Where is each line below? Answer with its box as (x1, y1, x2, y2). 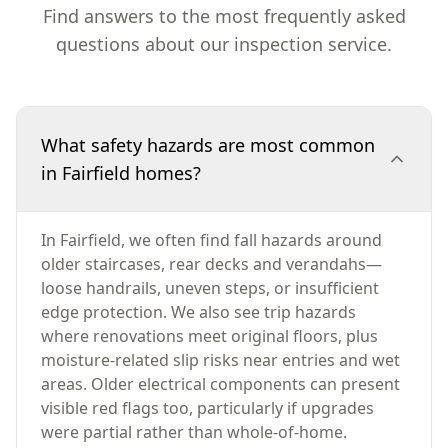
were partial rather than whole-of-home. (41, 421, 347, 443)
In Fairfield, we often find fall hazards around (41, 229, 382, 251)
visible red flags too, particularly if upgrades (41, 397, 374, 419)
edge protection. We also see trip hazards (41, 301, 356, 323)
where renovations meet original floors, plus (41, 325, 378, 347)
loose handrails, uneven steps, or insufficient (41, 277, 379, 299)
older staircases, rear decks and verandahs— (41, 253, 382, 275)
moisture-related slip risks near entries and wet (41, 349, 400, 371)
